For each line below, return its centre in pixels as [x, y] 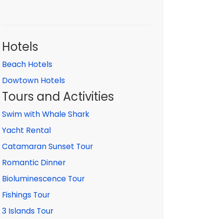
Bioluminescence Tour [43, 179]
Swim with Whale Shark [46, 114]
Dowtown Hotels [33, 80]
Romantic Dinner [34, 163]
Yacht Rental [26, 130]
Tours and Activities [58, 97]
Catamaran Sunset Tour [47, 146]
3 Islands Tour [28, 211]
